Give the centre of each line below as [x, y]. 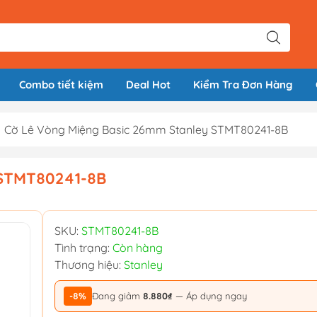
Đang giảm [117, 296]
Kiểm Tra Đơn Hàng [243, 85]
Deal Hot [148, 85]
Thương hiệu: [89, 265]
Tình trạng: [83, 248]
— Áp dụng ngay [210, 296]
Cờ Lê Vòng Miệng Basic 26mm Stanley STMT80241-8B [146, 130]
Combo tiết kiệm [61, 85]
